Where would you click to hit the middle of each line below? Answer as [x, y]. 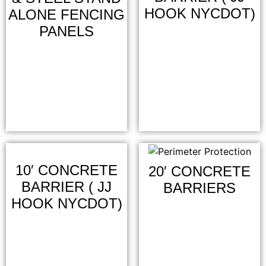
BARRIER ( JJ [66, 187]
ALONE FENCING [66, 14]
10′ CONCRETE [66, 170]
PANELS [66, 31]
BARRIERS [199, 188]
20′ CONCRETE [199, 171]
